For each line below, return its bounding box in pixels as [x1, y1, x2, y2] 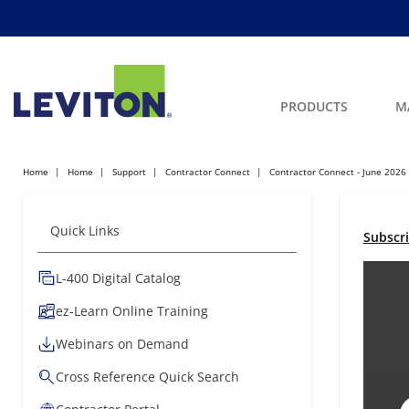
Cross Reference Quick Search [56, 368, 239, 385]
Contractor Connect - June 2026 [269, 165, 406, 178]
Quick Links [50, 222, 120, 239]
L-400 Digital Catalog [56, 269, 181, 287]
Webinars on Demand [56, 335, 189, 352]
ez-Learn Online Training [56, 302, 208, 320]
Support [112, 165, 146, 178]
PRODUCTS [280, 98, 348, 115]
